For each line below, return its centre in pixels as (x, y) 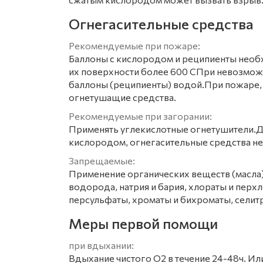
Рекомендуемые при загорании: (140, 116)
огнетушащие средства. (122, 97)
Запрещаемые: (102, 161)
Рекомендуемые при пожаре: (134, 45)
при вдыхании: (101, 245)
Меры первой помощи (143, 223)
